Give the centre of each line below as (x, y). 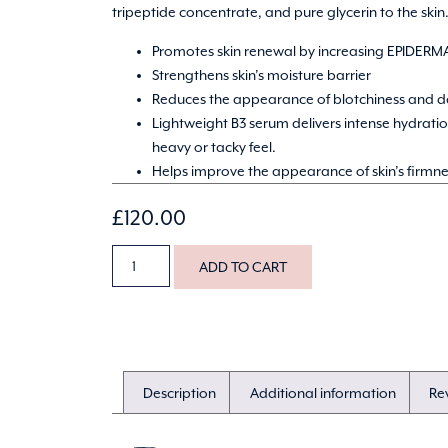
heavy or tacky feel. (214, 146)
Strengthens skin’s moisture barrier (261, 74)
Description (180, 392)
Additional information (322, 392)
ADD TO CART (243, 266)
